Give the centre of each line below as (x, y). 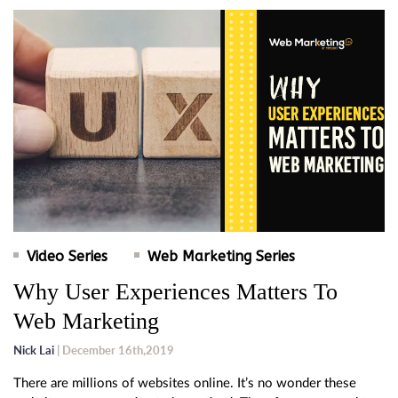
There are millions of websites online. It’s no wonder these (185, 384)
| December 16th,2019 (114, 350)
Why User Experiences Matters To (175, 292)
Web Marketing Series (221, 257)
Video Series (67, 257)
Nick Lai (34, 350)
